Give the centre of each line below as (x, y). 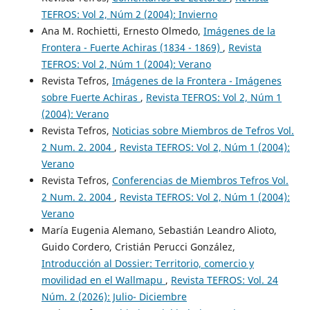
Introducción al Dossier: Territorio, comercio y (147, 264)
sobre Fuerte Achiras (91, 98)
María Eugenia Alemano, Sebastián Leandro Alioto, (159, 230)
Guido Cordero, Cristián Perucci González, (138, 247)
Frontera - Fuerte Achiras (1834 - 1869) (132, 48)
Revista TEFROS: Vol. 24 (224, 280)
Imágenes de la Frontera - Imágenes (197, 81)
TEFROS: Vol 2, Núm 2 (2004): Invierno (129, 15)
